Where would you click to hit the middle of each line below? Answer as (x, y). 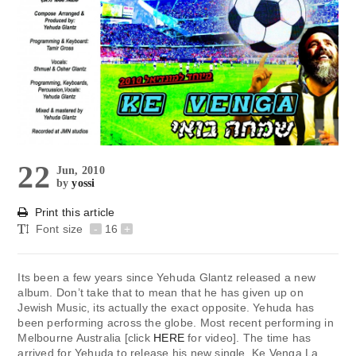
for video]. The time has (248, 338)
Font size (61, 229)
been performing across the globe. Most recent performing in (176, 323)
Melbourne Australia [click (84, 338)
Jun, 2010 (80, 171)
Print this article (75, 213)
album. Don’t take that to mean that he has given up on (161, 293)
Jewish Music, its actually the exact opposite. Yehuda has (166, 308)
